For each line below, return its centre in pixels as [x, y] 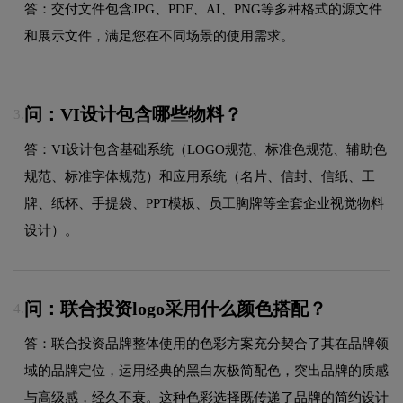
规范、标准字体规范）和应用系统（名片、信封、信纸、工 [200, 176]
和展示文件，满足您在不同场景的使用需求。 [159, 36]
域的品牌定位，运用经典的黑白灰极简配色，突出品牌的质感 [206, 370]
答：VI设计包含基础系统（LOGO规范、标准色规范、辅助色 [206, 149]
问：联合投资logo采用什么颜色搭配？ [175, 308]
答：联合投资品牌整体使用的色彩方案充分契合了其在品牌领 [206, 343]
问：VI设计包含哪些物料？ [133, 114]
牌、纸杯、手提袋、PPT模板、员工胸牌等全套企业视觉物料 [204, 203]
